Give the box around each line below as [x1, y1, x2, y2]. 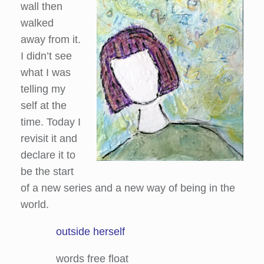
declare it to [21, 149, 75, 161]
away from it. [21, 34, 81, 45]
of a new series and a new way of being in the [21, 182, 235, 194]
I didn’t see [21, 50, 72, 62]
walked [21, 17, 54, 29]
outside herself [56, 226, 125, 237]
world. [21, 199, 49, 210]
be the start [21, 166, 74, 177]
